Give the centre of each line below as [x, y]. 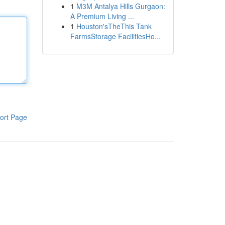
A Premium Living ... [102, 16]
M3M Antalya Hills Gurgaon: [121, 6]
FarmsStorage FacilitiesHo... [115, 36]
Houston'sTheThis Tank [114, 26]
